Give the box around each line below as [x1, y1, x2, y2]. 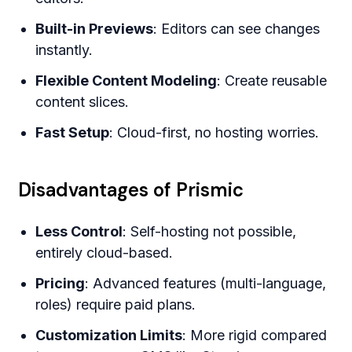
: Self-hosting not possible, [123, 223, 297, 240]
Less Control [35, 223, 123, 240]
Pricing [35, 275, 86, 292]
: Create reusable [217, 72, 328, 90]
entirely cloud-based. [35, 244, 174, 262]
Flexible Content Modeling [35, 72, 218, 90]
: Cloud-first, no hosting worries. [109, 124, 320, 141]
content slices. [35, 93, 130, 111]
